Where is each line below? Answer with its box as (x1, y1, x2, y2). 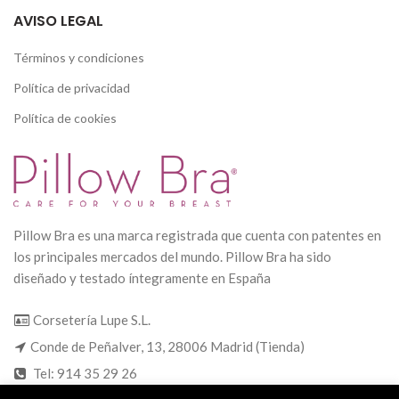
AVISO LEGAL (13, 10, 103, 31)
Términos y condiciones (13, 49, 144, 65)
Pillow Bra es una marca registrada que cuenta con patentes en (13, 226, 381, 243)
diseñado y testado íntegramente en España (13, 269, 271, 286)
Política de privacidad (13, 79, 130, 95)
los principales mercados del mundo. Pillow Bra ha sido (13, 248, 331, 265)
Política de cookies (13, 110, 117, 126)
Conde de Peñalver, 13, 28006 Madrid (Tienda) (30, 338, 305, 354)
